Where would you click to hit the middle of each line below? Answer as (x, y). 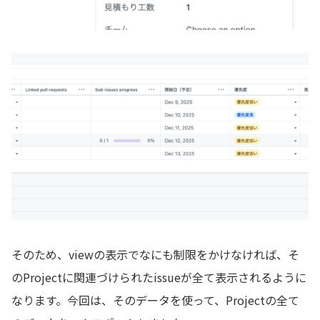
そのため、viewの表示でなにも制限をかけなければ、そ (155, 255)
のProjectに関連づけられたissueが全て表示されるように (159, 277)
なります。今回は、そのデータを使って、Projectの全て (155, 300)
